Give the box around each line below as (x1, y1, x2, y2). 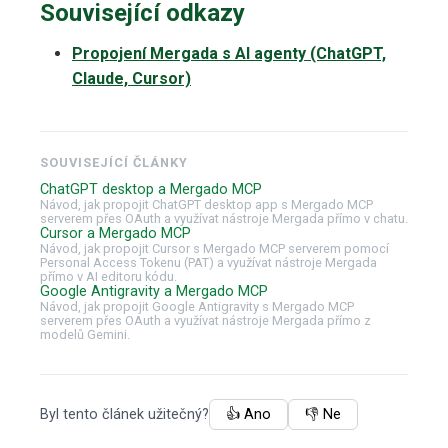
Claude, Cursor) (72, 69, 191, 89)
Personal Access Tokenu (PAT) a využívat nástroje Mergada (40, 255, 377, 271)
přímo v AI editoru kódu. (40, 269, 177, 285)
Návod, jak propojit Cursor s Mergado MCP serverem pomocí (40, 241, 389, 257)
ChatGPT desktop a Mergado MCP (40, 181, 262, 199)
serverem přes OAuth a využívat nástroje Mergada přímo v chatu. (40, 211, 408, 227)
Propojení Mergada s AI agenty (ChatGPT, (72, 44, 386, 64)
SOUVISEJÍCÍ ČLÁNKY (40, 155, 189, 171)
